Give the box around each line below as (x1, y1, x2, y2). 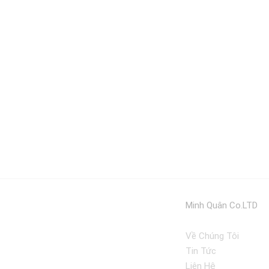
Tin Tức (185, 246, 216, 256)
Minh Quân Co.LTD (185, 200, 258, 211)
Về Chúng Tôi (185, 231, 239, 241)
